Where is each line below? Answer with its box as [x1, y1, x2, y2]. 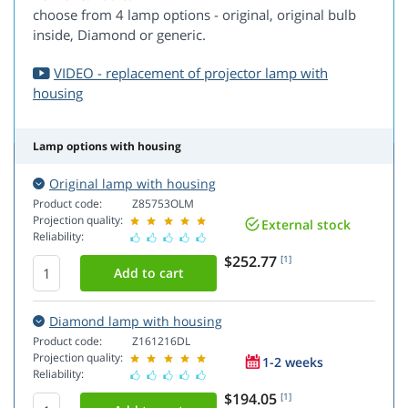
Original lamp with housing [49, 175, 216, 193]
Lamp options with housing [33, 138, 181, 155]
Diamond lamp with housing [49, 312, 222, 331]
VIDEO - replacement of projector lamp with [54, 64, 328, 83]
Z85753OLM [132, 196, 194, 212]
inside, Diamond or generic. [33, 25, 206, 45]
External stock [261, 215, 351, 233]
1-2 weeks [262, 352, 323, 371]
